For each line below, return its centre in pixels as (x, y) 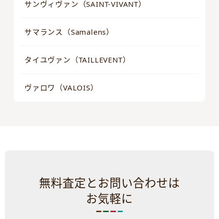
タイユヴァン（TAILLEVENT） (77, 60)
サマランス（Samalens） (69, 32)
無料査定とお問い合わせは (109, 183)
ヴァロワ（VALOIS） (61, 88)
